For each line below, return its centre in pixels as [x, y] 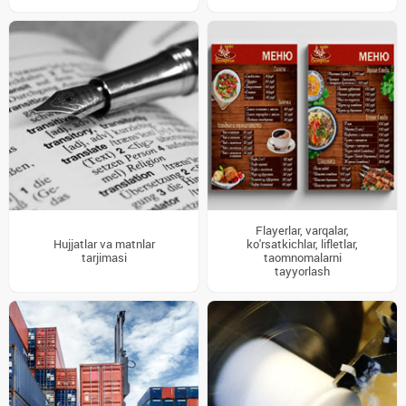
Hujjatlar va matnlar [104, 244]
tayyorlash [302, 271]
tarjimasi [104, 258]
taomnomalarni [302, 258]
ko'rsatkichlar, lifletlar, [302, 244]
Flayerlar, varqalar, [302, 231]
